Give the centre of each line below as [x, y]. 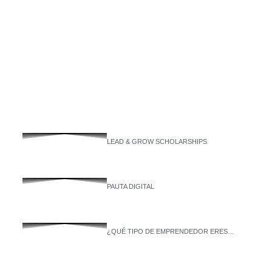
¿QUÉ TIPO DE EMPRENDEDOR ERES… [170, 231]
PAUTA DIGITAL [130, 186]
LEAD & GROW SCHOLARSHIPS [157, 141]
